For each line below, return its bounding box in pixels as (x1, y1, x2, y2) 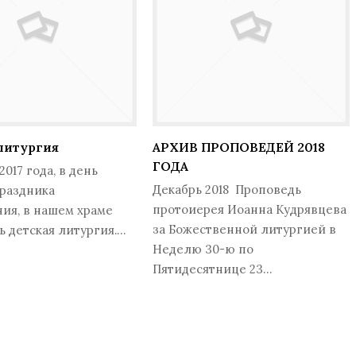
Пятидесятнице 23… (152, 261, 272, 277)
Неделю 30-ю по (152, 242, 253, 257)
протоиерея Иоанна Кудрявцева (152, 202, 346, 218)
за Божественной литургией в (152, 222, 336, 238)
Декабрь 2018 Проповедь (152, 182, 301, 198)
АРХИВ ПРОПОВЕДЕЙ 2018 (152, 139, 325, 156)
